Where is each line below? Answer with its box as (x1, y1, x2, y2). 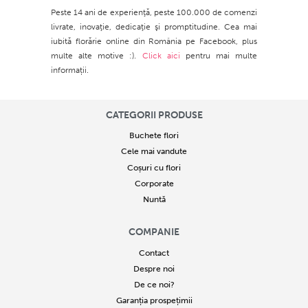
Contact (139, 247, 169, 258)
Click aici (142, 51, 180, 61)
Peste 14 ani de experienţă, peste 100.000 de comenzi (51, 8, 257, 18)
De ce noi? (133, 280, 175, 290)
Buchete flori (129, 131, 179, 141)
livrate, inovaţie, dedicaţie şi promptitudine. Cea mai (51, 22, 257, 32)
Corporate (134, 178, 174, 188)
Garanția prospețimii (115, 296, 192, 306)
